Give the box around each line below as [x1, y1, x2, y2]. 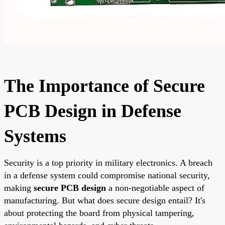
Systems [4, 126, 66, 146]
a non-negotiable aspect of [106, 182, 204, 193]
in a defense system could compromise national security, [4, 170, 210, 180]
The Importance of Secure [4, 75, 205, 96]
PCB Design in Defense [4, 100, 181, 121]
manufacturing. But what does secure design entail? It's [4, 195, 205, 205]
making [4, 182, 34, 193]
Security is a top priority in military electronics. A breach [4, 157, 212, 168]
